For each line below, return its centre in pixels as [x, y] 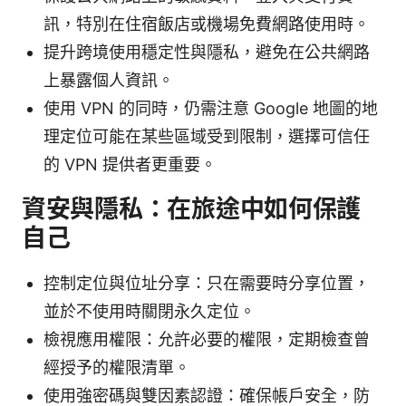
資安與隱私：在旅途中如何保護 [192, 209]
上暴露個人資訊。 [109, 81]
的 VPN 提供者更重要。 [130, 165]
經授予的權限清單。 [117, 368]
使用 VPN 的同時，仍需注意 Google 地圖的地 [211, 109]
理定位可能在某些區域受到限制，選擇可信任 [207, 137]
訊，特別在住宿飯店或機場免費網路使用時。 [207, 24]
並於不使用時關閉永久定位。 [150, 312]
